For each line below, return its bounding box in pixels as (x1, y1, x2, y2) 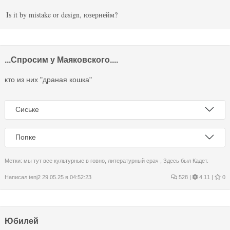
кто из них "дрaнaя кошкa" (5, 75, 92, 84)
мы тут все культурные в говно (24, 157, 105, 164)
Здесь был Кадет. (163, 157, 208, 164)
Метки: (5, 157, 24, 164)
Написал (5, 174, 29, 180)
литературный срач (108, 157, 160, 164)
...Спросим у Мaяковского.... (5, 55, 118, 64)
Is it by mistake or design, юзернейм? (6, 9, 118, 20)
